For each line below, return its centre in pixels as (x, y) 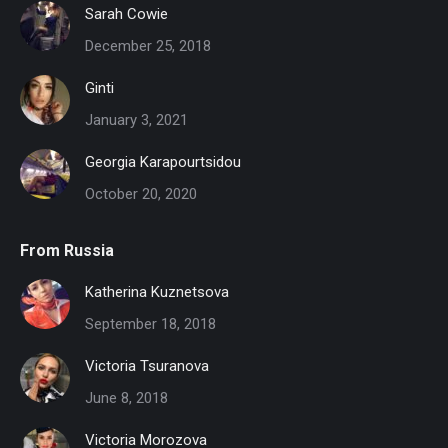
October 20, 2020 (141, 194)
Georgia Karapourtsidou (163, 162)
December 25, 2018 (148, 46)
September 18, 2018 (150, 324)
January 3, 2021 (136, 120)
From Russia (67, 251)
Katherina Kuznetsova (157, 292)
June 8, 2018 (126, 398)
